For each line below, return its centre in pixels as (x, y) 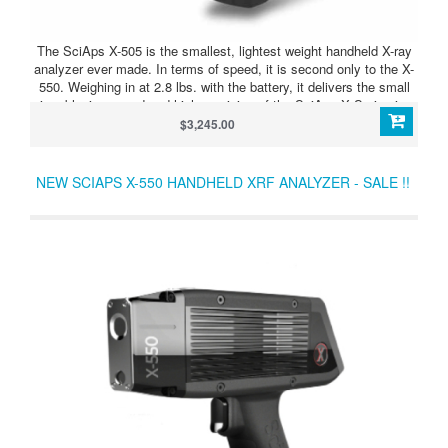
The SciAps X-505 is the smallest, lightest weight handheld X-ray (224, 50)
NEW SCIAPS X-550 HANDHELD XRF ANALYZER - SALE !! (223, 181)
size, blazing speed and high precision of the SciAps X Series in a (224, 104)
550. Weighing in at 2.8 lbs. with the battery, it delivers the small (224, 86)
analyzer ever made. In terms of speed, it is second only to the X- (224, 68)
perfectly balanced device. (224, 122)
